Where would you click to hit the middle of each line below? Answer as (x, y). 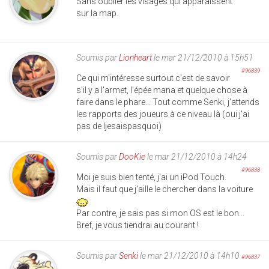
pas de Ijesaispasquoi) (119, 126)
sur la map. (97, 14)
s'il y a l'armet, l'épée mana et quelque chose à (162, 90)
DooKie (132, 157)
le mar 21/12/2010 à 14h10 (189, 256)
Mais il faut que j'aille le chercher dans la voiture (165, 189)
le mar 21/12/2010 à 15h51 (203, 58)
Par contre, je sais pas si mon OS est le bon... (160, 213)
